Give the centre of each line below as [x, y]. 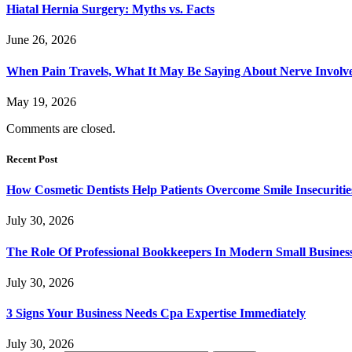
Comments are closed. [61, 128]
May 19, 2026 [41, 101]
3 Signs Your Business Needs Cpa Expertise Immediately [156, 313]
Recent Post [32, 159]
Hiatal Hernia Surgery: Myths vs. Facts [110, 9]
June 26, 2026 [41, 40]
